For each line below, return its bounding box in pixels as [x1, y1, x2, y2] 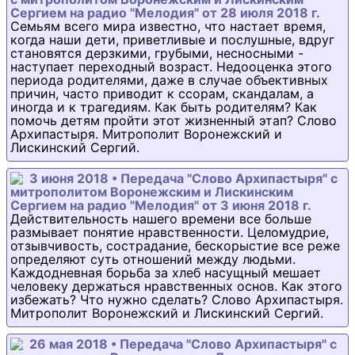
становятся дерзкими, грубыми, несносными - [10, 45, 303, 62]
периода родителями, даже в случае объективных [10, 72, 328, 89]
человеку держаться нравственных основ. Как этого [10, 278, 342, 295]
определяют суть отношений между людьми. [10, 251, 296, 268]
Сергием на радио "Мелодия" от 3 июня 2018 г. [10, 197, 311, 214]
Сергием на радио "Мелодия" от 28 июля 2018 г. [10, 5, 320, 21]
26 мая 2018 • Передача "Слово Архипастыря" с [29, 336, 337, 353]
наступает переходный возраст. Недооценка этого [10, 59, 332, 75]
